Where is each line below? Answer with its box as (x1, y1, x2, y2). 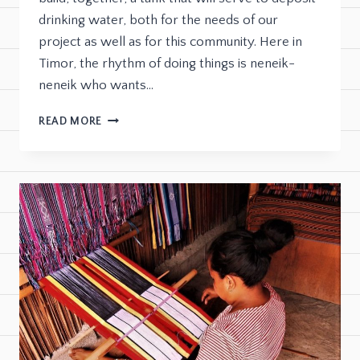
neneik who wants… (39, 78, 153, 93)
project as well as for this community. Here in (39, 35, 302, 50)
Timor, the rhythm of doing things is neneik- (39, 56, 295, 72)
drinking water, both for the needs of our (39, 13, 278, 28)
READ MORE (39, 115, 103, 129)
